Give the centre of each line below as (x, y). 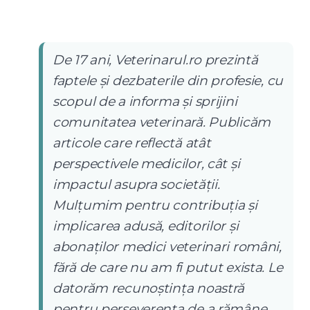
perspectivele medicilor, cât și (146, 164)
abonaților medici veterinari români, (167, 247)
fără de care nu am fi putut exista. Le (168, 267)
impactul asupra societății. (136, 184)
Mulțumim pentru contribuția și (155, 205)
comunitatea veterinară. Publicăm (162, 122)
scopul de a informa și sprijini (145, 101)
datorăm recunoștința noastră (149, 288)
